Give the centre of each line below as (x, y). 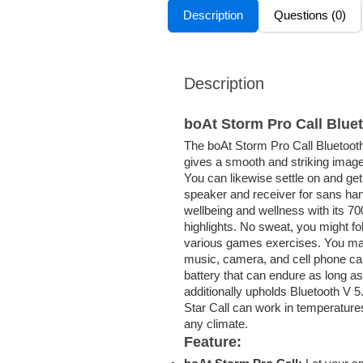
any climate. (216, 323)
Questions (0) (310, 15)
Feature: (213, 342)
